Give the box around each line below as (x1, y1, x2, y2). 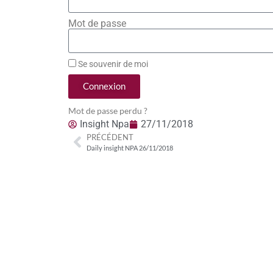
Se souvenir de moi (76, 58, 149, 69)
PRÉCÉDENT (87, 132, 134, 142)
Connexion (83, 80, 126, 92)
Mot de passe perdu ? (68, 105, 148, 116)
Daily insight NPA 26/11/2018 (87, 143, 174, 152)
